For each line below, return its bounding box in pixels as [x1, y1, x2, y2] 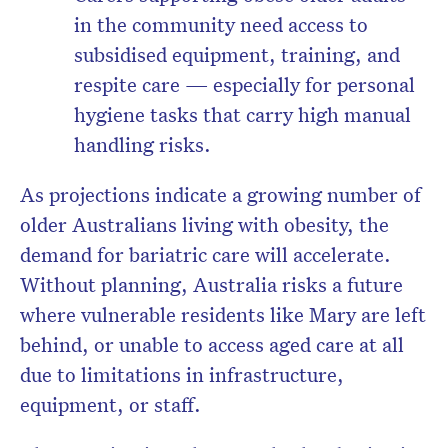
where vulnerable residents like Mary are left [20, 301, 426, 328]
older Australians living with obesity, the [20, 211, 389, 238]
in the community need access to [74, 11, 368, 38]
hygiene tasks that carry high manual [74, 101, 411, 128]
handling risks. [74, 131, 211, 158]
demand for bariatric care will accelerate [20, 241, 384, 268]
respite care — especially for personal [74, 71, 415, 98]
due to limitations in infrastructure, [20, 361, 344, 388]
